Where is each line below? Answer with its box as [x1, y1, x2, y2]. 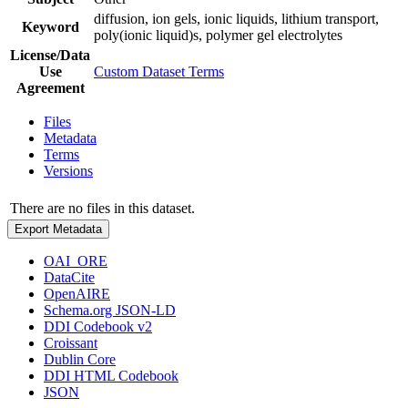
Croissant [44, 334, 97, 351]
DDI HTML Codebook [44, 367, 178, 383]
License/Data [10, 46, 90, 63]
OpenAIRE [44, 285, 110, 301]
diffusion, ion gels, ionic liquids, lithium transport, [94, 10, 379, 26]
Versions [44, 162, 93, 178]
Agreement [15, 79, 85, 96]
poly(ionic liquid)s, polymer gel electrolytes [94, 26, 342, 43]
